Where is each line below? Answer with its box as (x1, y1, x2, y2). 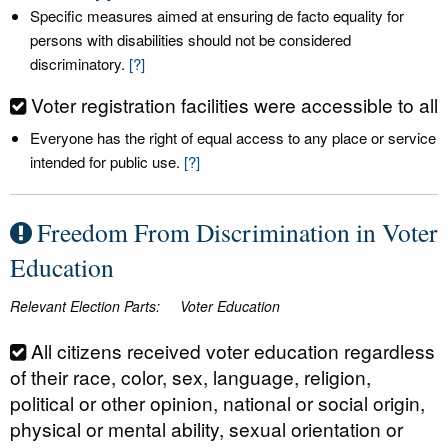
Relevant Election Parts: (10, 296, 160, 316)
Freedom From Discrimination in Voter (37, 215, 438, 249)
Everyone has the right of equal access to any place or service (30, 127, 436, 148)
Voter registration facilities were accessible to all (31, 91, 438, 118)
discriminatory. (30, 53, 125, 74)
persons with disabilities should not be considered (30, 29, 351, 50)
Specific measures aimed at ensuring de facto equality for (30, 5, 404, 26)
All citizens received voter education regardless (31, 337, 435, 364)
